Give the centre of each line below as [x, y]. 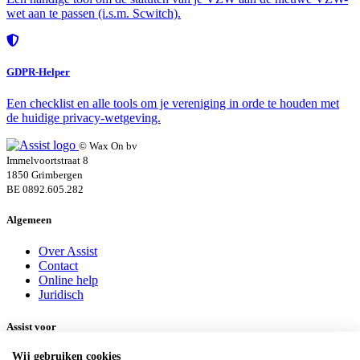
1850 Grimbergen [45, 175]
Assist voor [31, 326]
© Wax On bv [108, 146]
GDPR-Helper [38, 72]
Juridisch [61, 295]
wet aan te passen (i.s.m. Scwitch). [94, 13]
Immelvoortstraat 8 [47, 161]
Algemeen [29, 220]
